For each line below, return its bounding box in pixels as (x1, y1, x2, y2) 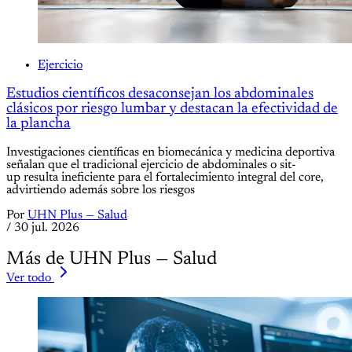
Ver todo (6, 271, 51, 284)
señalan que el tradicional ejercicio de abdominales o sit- (6, 158, 296, 171)
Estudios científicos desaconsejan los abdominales (6, 86, 313, 102)
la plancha (6, 116, 71, 132)
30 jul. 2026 (14, 221, 79, 234)
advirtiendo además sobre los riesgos (6, 183, 195, 196)
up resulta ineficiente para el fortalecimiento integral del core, (6, 170, 324, 184)
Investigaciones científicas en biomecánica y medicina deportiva (6, 145, 335, 159)
